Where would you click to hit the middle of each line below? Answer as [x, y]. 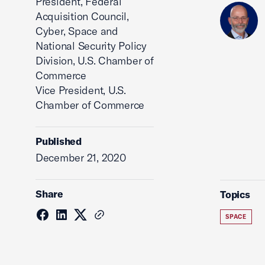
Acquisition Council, [82, 16]
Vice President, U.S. [81, 90]
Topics [235, 194]
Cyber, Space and [77, 31]
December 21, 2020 [81, 158]
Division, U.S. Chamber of [95, 61]
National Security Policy [91, 46]
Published [59, 141]
